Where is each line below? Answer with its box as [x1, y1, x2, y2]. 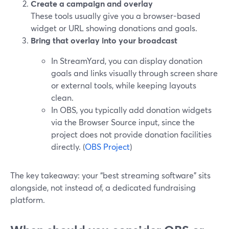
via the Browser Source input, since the [51, 117, 195, 127]
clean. [51, 92, 74, 103]
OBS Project [85, 141, 130, 152]
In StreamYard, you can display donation [51, 55, 202, 66]
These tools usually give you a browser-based [31, 10, 200, 21]
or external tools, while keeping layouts [51, 80, 196, 90]
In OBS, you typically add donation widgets [51, 104, 212, 115]
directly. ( [51, 141, 85, 152]
